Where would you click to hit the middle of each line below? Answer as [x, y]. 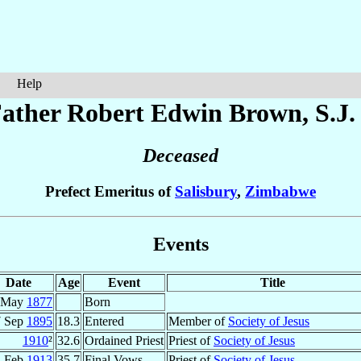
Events [180, 244]
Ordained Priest [124, 340]
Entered [104, 321]
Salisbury [206, 192]
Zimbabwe [280, 192]
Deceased [180, 156]
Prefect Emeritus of [110, 192]
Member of [198, 321]
